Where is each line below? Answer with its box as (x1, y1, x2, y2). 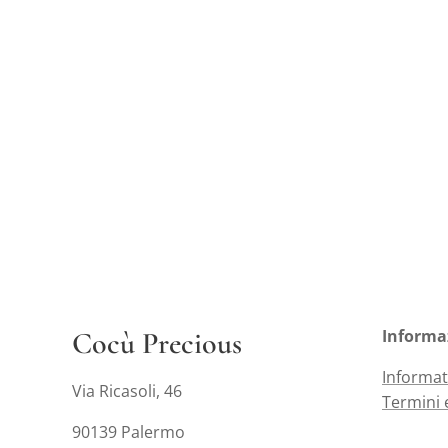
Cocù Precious (72, 325, 249, 362)
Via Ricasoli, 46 (72, 380, 182, 402)
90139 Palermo (72, 421, 185, 443)
